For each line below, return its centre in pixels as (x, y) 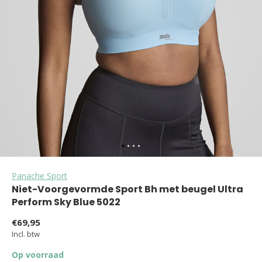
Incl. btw (26, 234)
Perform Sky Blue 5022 (66, 202)
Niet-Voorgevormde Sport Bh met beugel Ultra (127, 189)
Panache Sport (39, 176)
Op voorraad (38, 255)
